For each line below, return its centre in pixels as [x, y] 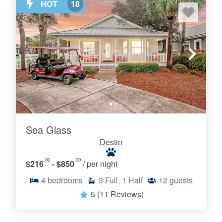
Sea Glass [49, 130]
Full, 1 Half [124, 180]
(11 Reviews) [120, 194]
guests [181, 180]
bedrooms [65, 180]
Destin [111, 142]
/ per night [100, 164]
